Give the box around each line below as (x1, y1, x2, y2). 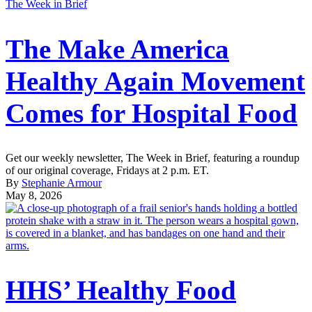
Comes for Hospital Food (6, 97, 297, 128)
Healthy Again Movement (6, 65, 305, 96)
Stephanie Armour (22, 176, 102, 189)
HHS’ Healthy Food (6, 275, 236, 306)
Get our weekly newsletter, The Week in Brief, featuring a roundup (6, 151, 299, 164)
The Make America (6, 33, 229, 64)
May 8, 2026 (6, 189, 62, 201)
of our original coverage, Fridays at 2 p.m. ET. (6, 164, 209, 176)
